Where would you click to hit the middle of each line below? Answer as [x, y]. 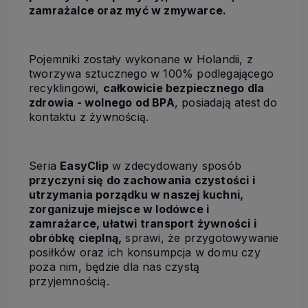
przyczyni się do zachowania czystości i [142, 180]
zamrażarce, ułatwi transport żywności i [143, 223]
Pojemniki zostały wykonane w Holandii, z [141, 59]
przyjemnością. [69, 281]
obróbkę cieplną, [76, 238]
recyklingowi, [66, 88]
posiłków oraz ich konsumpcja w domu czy [145, 252]
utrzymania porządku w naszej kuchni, [136, 194]
